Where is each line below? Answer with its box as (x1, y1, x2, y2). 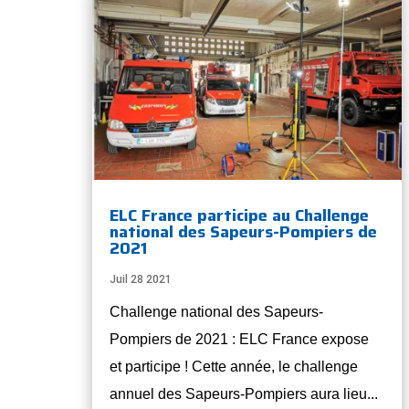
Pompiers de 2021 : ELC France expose (109, 331, 369, 348)
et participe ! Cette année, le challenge (109, 359, 358, 375)
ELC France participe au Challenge (109, 203, 369, 229)
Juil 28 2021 (109, 273, 172, 287)
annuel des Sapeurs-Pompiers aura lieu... (109, 386, 378, 403)
